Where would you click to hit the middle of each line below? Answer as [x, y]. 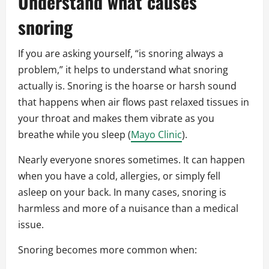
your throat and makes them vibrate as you [116, 119]
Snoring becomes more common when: [107, 250]
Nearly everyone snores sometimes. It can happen [131, 160]
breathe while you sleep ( [74, 135]
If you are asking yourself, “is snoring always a [121, 54]
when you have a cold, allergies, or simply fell [119, 176]
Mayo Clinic [156, 135]
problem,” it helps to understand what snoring [123, 70]
